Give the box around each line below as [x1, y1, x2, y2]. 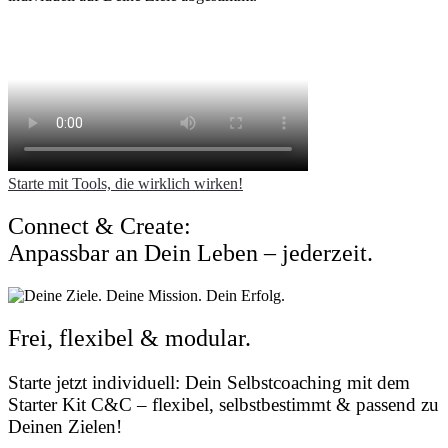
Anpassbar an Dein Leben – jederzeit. [8, 240, 373, 267]
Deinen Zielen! [8, 415, 122, 437]
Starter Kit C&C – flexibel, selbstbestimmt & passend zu [8, 393, 439, 415]
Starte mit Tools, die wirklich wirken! [8, 175, 243, 193]
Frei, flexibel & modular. [8, 325, 251, 352]
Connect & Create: [8, 213, 191, 240]
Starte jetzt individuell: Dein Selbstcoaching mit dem [8, 371, 410, 393]
